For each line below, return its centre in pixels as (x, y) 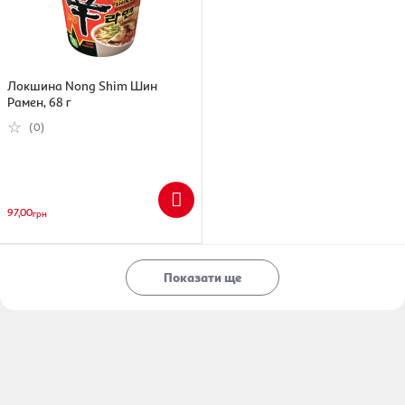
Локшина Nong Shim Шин (82, 85)
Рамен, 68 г (39, 102)
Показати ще (202, 277)
